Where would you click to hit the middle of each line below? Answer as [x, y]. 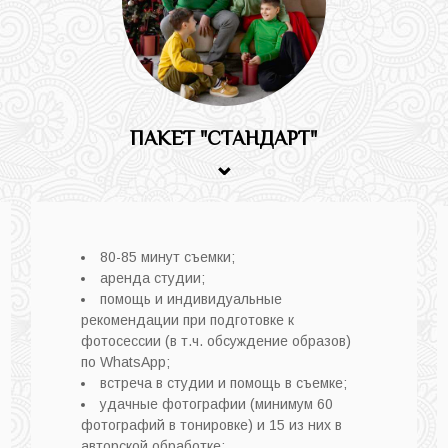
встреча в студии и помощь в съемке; [223, 382]
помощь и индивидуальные [190, 298]
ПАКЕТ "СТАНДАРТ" [224, 137]
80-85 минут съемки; [167, 256]
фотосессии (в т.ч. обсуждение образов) [215, 340]
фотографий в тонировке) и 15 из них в [211, 424]
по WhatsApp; [125, 361]
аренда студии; [152, 277]
